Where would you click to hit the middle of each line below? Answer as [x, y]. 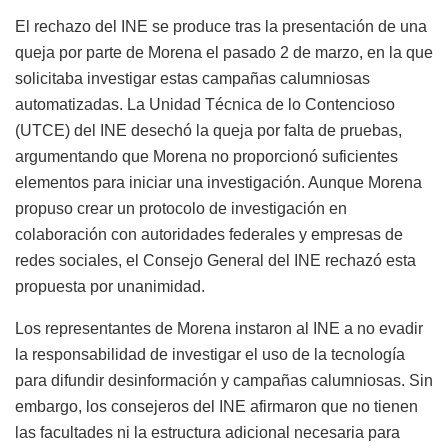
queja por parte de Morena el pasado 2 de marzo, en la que [224, 53]
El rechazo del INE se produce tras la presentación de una [221, 27]
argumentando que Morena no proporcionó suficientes [206, 157]
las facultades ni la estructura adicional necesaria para [207, 433]
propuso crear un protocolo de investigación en [181, 209]
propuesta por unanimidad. [110, 287]
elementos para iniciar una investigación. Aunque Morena [218, 183]
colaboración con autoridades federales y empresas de [209, 235]
